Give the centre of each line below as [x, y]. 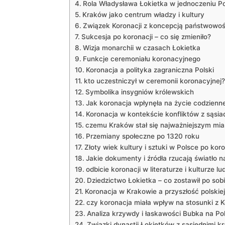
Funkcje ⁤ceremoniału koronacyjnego [141, 59]
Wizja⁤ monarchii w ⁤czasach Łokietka [141, 48]
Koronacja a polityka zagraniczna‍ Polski [150, 70]
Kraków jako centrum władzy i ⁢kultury [143, 15]
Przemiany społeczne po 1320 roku [142, 136]
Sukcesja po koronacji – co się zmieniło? [146, 37]
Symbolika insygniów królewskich [139, 92]
